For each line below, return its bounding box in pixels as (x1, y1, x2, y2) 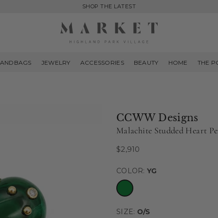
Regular (116, 148, 144, 157)
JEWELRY (41, 59, 71, 66)
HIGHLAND (53, 51, 108, 63)
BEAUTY (133, 59, 159, 66)
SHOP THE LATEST (82, 3, 136, 10)
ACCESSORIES (80, 59, 124, 66)
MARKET (53, 41, 96, 54)
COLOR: (116, 166, 147, 175)
